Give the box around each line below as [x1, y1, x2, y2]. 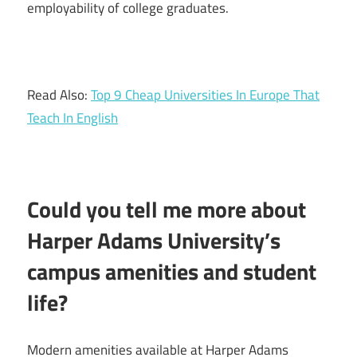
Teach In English [27, 108, 118, 129]
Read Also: [27, 84, 91, 106]
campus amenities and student [27, 254, 316, 289]
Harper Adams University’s [27, 223, 280, 258]
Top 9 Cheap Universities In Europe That [91, 84, 320, 106]
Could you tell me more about [27, 192, 306, 227]
